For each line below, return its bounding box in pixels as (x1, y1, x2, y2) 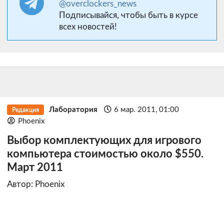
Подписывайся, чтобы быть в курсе (59, 10, 198, 19)
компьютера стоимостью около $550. (7, 148, 203, 159)
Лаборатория (48, 105, 97, 113)
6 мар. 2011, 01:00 (114, 105, 179, 113)
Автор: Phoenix (7, 180, 64, 189)
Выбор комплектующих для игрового (7, 135, 201, 146)
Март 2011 (7, 162, 63, 173)
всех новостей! (59, 22, 117, 31)
